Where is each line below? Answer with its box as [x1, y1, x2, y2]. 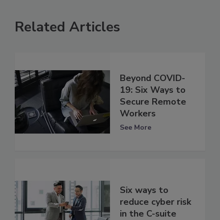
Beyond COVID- [120, 72, 185, 84]
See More [120, 122, 151, 132]
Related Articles [15, 18, 120, 37]
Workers [120, 107, 156, 119]
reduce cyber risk [120, 195, 191, 208]
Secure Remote [120, 95, 186, 108]
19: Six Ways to [120, 83, 186, 96]
